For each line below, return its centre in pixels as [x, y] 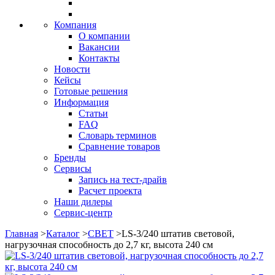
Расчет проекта [110, 191]
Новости [72, 69]
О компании [104, 36]
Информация [81, 103]
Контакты [99, 58]
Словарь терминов [118, 136]
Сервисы [73, 169]
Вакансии [99, 47]
